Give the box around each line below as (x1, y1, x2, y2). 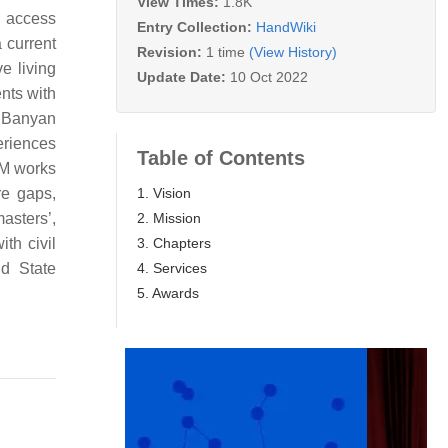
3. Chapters (137, 234, 211, 251)
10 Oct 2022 (230, 68, 308, 85)
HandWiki (256, 18, 316, 35)
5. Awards (137, 284, 199, 301)
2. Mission (137, 209, 201, 226)
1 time (206, 43, 245, 60)
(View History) (249, 43, 337, 60)
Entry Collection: (137, 18, 256, 35)
